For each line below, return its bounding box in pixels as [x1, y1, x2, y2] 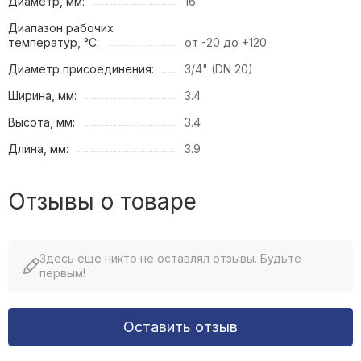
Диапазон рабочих [8, 20, 114, 35]
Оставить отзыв [123, 317, 238, 335]
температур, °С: [8, 35, 99, 49]
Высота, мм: [8, 114, 75, 129]
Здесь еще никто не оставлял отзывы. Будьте [39, 251, 301, 265]
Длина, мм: [8, 141, 68, 156]
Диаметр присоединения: [8, 61, 154, 76]
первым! [39, 265, 85, 280]
